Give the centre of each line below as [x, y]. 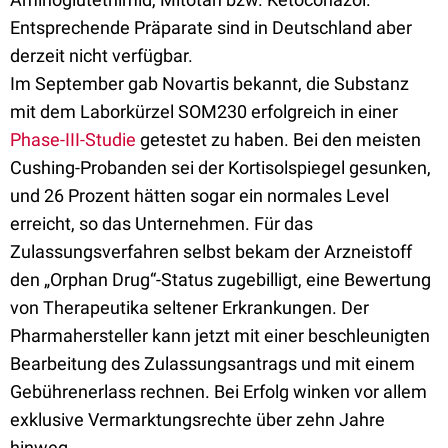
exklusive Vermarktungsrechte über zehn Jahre [197, 419]
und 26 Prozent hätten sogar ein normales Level [199, 195]
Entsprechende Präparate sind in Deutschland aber [211, 27]
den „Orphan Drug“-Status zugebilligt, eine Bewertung [220, 279]
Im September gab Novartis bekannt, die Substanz [209, 83]
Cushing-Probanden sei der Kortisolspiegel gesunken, [220, 167]
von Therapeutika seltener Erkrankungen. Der [189, 307]
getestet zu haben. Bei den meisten [278, 139]
